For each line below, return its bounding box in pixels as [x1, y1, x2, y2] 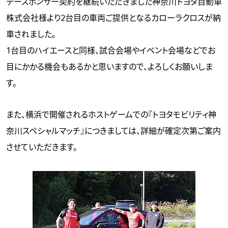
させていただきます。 [6, 144, 77, 152]
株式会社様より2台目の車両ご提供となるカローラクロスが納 [6, 14, 221, 23]
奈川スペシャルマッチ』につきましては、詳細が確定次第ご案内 [6, 127, 221, 136]
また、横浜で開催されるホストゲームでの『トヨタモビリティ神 [6, 111, 216, 120]
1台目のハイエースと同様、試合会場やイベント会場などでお [6, 47, 215, 55]
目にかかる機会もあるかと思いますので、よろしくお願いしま [6, 63, 213, 72]
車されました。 [6, 31, 56, 39]
